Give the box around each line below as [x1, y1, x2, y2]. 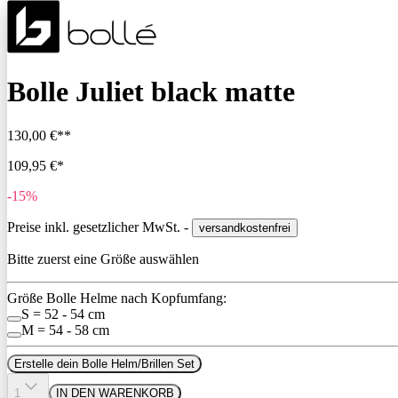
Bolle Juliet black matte [7, 76, 295, 108]
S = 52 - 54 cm [21, 306, 105, 322]
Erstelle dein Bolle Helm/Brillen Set [14, 356, 195, 370]
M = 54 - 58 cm [21, 322, 109, 338]
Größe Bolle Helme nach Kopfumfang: [7, 290, 227, 306]
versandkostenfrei [199, 220, 291, 235]
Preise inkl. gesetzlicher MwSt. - [7, 219, 192, 235]
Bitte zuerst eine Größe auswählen [7, 251, 199, 267]
